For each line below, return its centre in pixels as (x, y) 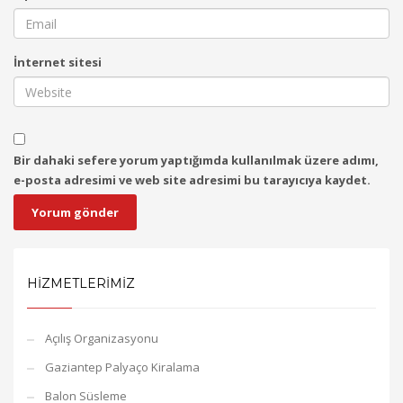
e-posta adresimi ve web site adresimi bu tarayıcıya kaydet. (192, 180)
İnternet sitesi (58, 62)
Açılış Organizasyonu (102, 338)
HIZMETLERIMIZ (81, 283)
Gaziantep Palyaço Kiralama (122, 367)
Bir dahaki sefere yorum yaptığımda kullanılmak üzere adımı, (196, 160)
